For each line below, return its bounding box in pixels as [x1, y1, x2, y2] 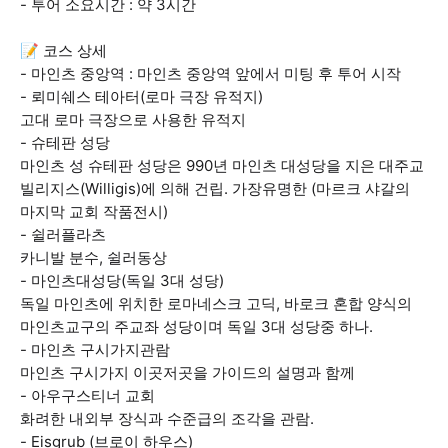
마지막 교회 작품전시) [20, 202, 168, 221]
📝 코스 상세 [20, 41, 107, 60]
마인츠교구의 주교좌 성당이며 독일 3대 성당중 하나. [20, 317, 373, 336]
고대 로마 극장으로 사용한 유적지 [20, 110, 246, 129]
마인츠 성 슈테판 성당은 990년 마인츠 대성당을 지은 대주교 [20, 156, 424, 175]
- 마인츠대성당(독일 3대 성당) [20, 271, 224, 290]
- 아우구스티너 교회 [20, 386, 155, 405]
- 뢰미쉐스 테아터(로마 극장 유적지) [20, 87, 263, 106]
